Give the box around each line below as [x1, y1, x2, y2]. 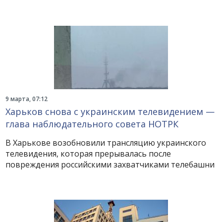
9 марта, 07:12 [5, 95, 48, 103]
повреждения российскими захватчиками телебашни [5, 159, 215, 170]
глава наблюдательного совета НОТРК [5, 118, 179, 130]
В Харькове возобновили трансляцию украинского [5, 137, 207, 148]
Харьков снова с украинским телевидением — [5, 106, 215, 117]
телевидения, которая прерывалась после [5, 148, 171, 159]
